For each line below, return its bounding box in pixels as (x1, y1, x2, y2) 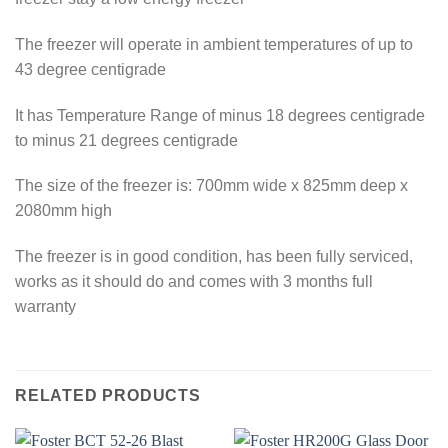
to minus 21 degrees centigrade (15, 131, 238, 149)
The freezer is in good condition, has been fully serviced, (15, 248, 413, 266)
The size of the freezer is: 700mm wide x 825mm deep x (15, 177, 408, 195)
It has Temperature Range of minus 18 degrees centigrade (15, 106, 425, 124)
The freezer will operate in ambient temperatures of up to (15, 35, 413, 53)
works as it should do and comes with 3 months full (15, 273, 373, 291)
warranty (15, 298, 76, 316)
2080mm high (15, 202, 112, 220)
